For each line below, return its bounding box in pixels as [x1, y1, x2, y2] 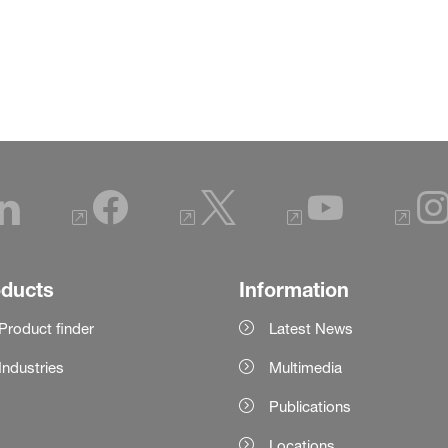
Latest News [268, 319, 353, 339]
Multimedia [268, 358, 342, 378]
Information [238, 278, 349, 302]
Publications [268, 397, 351, 417]
